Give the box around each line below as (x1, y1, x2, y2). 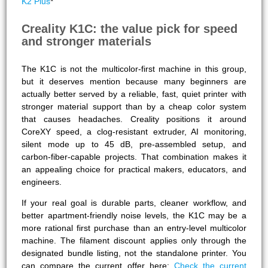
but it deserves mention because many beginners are (22, 76, 246, 86)
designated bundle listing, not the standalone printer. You (22, 248, 246, 258)
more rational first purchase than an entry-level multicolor (22, 223, 246, 233)
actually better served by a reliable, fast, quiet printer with (22, 89, 246, 99)
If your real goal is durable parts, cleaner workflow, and (22, 197, 246, 208)
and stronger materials (22, 34, 152, 48)
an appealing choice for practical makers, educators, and (22, 164, 246, 174)
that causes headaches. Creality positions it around (22, 114, 246, 124)
